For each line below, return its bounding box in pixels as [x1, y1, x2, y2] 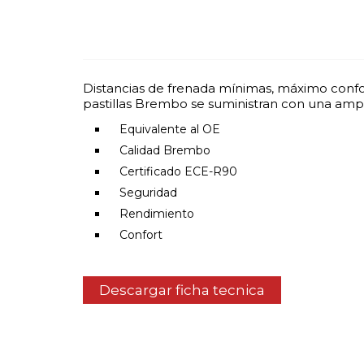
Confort [119, 227, 162, 243]
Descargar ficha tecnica [99, 282, 265, 299]
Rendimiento [119, 206, 194, 222]
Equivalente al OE [119, 122, 220, 137]
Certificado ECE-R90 [119, 164, 237, 180]
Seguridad [119, 185, 177, 201]
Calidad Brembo [119, 143, 210, 158]
